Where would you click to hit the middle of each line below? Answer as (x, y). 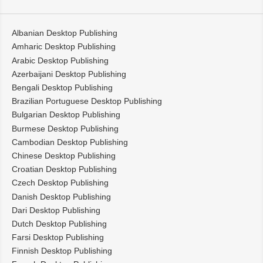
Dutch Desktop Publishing (59, 223)
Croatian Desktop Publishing (64, 169)
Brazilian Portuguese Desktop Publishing (87, 101)
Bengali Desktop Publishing (62, 88)
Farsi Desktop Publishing (58, 237)
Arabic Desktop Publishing (60, 60)
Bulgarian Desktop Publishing (66, 115)
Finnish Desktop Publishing (62, 251)
